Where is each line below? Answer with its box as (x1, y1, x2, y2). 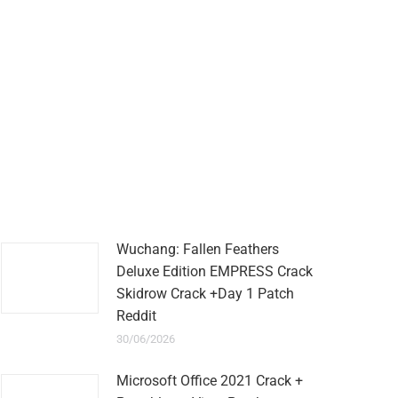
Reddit (116, 307, 156, 324)
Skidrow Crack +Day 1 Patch (116, 285, 294, 302)
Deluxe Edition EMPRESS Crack (116, 263, 313, 280)
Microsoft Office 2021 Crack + (116, 372, 303, 389)
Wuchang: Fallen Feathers (116, 241, 279, 258)
